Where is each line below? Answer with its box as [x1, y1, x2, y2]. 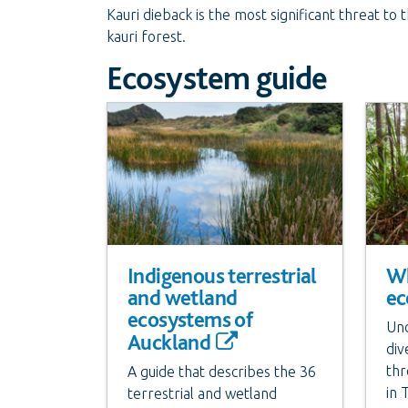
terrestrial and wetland [127, 384, 277, 402]
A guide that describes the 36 [127, 362, 316, 380]
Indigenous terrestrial [127, 261, 317, 289]
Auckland [127, 328, 211, 355]
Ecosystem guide [107, 57, 328, 97]
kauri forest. [107, 27, 186, 45]
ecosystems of [127, 305, 253, 332]
